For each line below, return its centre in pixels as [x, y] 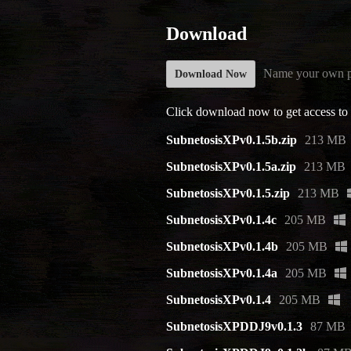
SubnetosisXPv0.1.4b [222, 247]
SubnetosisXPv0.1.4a [222, 273]
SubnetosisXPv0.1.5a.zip [231, 167]
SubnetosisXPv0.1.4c [221, 220]
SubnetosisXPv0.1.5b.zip [232, 140]
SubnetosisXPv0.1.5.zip [228, 194]
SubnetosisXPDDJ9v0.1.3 [234, 327]
